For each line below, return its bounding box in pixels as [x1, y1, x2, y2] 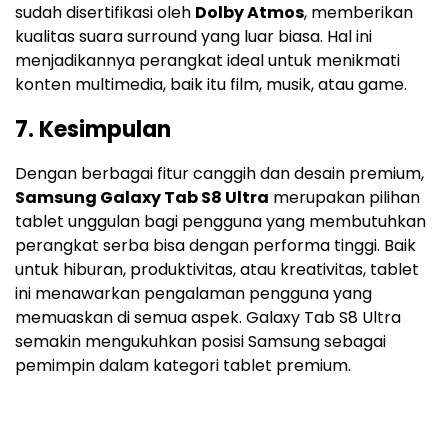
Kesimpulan [39, 114, 171, 146]
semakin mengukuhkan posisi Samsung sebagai [15, 330, 386, 354]
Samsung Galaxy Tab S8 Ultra [15, 186, 269, 210]
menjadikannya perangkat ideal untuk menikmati [15, 49, 400, 73]
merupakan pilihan [269, 186, 420, 210]
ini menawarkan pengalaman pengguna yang [15, 282, 372, 306]
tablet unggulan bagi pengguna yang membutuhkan [15, 210, 426, 234]
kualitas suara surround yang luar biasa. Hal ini [15, 25, 372, 49]
